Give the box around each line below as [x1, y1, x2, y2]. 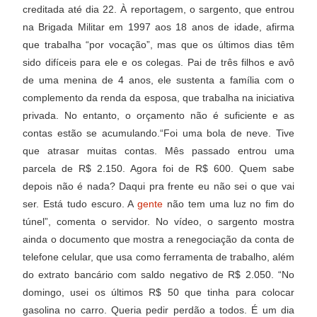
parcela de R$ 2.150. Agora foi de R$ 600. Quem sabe [23, 162, 294, 174]
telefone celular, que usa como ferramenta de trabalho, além [23, 250, 294, 263]
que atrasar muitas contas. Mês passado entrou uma [23, 144, 294, 156]
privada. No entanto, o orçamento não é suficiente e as [23, 109, 294, 121]
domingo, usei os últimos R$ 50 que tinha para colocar [23, 286, 294, 298]
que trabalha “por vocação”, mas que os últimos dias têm [23, 38, 294, 50]
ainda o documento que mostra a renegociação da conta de [23, 233, 294, 245]
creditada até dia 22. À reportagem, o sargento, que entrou [23, 3, 294, 15]
